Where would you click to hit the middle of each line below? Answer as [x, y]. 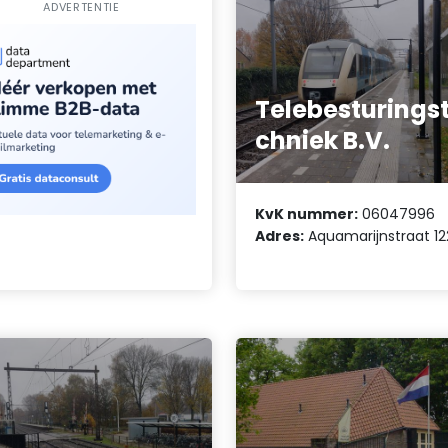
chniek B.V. [323, 141]
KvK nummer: [307, 213]
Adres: [280, 235]
